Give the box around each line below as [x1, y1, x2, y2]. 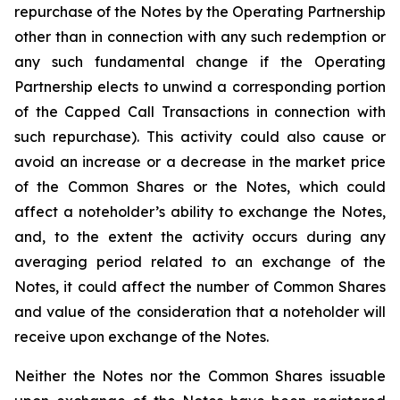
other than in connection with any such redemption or [14, 28, 386, 46]
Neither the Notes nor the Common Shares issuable [14, 367, 386, 385]
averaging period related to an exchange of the [14, 253, 386, 271]
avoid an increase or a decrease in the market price [14, 153, 386, 171]
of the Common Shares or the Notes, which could [14, 178, 386, 196]
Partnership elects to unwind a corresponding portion [14, 78, 386, 96]
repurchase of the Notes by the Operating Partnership [14, 3, 386, 21]
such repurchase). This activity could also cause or [14, 128, 386, 146]
